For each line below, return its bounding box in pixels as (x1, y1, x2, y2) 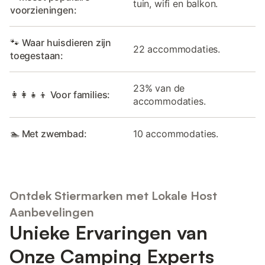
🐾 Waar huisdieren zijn (10, 36, 112, 49)
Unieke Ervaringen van (9, 221, 208, 245)
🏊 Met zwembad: (10, 127, 87, 140)
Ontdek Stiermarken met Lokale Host (9, 188, 217, 203)
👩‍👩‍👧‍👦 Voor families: (10, 88, 111, 101)
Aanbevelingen (9, 205, 94, 220)
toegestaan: (10, 49, 64, 62)
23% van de (133, 82, 185, 94)
